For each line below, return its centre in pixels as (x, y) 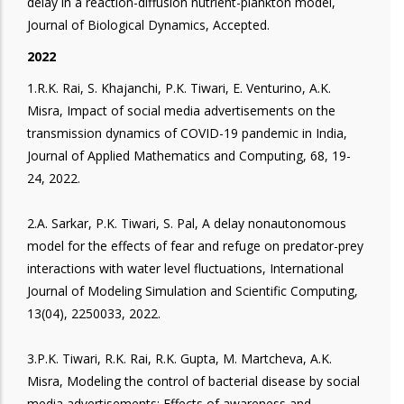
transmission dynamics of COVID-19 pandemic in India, (187, 133)
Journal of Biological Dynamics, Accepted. (148, 24)
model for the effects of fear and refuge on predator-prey (195, 245)
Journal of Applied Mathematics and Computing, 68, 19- (189, 155)
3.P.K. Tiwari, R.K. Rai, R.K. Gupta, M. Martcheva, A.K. (179, 358)
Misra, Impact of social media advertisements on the (181, 110)
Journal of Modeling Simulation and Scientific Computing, (193, 290)
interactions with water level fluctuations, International (185, 268)
